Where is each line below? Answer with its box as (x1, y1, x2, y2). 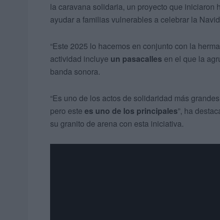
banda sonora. (50, 66, 100, 78)
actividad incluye (50, 53, 110, 65)
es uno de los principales (84, 105, 178, 117)
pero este (50, 105, 84, 117)
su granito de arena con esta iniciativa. (50, 118, 184, 130)
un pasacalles (110, 53, 162, 65)
